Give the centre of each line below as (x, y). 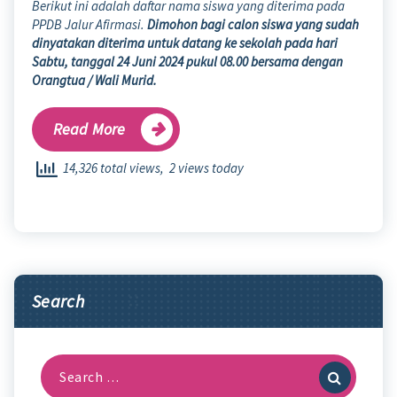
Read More (90, 128)
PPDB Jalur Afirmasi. (90, 24)
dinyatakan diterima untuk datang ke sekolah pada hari (185, 43)
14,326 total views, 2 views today (151, 168)
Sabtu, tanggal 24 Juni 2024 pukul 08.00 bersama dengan (187, 61)
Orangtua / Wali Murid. (94, 80)
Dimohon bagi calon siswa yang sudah (253, 24)
